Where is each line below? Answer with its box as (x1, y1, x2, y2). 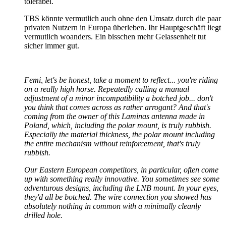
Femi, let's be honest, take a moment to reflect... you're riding (24, 75, 218, 84)
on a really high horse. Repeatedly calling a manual (24, 84, 189, 93)
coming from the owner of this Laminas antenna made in (24, 111, 205, 121)
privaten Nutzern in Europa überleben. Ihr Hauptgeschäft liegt (24, 23, 221, 32)
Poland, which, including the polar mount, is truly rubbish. (24, 121, 211, 130)
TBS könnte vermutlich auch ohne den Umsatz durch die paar (24, 14, 221, 23)
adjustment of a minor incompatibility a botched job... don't (24, 93, 213, 102)
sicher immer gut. (24, 41, 79, 50)
